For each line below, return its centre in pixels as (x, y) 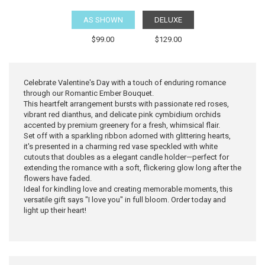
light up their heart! (55, 210)
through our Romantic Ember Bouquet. (89, 93)
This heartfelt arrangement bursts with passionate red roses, (126, 104)
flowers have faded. (58, 178)
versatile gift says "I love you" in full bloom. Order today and (125, 199)
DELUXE (168, 20)
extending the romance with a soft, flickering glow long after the (132, 167)
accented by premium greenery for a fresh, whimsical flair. (122, 125)
